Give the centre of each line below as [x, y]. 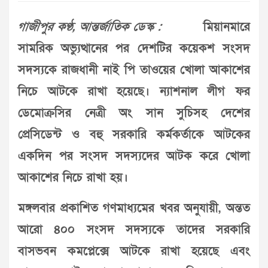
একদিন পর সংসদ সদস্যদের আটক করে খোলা [134, 156]
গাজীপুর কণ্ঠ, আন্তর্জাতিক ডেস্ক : [90, 27]
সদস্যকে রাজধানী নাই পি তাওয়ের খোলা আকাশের [134, 70]
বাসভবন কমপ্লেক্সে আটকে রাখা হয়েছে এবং [134, 252]
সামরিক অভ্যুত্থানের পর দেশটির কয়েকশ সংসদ [134, 49]
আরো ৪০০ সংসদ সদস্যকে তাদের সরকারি [134, 230]
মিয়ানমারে [206, 27]
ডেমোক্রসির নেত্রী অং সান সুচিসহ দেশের [134, 113]
